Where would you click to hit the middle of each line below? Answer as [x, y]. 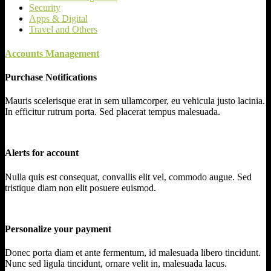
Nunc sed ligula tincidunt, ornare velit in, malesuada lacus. [116, 263]
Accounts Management [52, 53]
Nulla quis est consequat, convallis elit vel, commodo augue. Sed [128, 177]
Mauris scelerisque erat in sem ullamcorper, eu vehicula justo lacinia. [135, 101]
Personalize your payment [58, 229]
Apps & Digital [58, 19]
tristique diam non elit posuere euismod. [80, 188]
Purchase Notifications [51, 77]
